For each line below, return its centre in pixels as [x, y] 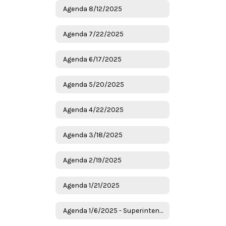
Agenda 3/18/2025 [93, 135]
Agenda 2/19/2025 [92, 160]
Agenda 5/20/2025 [94, 84]
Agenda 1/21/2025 [91, 185]
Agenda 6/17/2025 [92, 59]
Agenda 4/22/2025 [93, 109]
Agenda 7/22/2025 [93, 34]
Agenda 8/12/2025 [93, 9]
